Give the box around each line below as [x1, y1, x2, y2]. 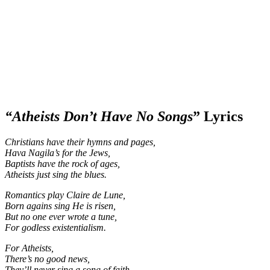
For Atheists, [5, 242, 54, 253]
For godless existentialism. [5, 222, 106, 233]
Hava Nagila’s [5, 147, 62, 158]
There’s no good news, [5, 253, 90, 264]
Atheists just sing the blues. [5, 169, 107, 180]
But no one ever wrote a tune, [5, 211, 117, 222]
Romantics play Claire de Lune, [5, 189, 125, 200]
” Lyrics [193, 108, 243, 124]
